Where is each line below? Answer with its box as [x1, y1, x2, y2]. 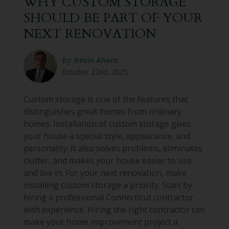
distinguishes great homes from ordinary [23, 105, 181, 117]
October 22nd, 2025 [61, 67, 128, 77]
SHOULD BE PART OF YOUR [23, 9, 202, 27]
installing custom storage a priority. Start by [23, 179, 192, 191]
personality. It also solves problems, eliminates [23, 142, 202, 154]
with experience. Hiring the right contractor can [23, 203, 205, 215]
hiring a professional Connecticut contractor [23, 191, 194, 203]
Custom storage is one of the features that [23, 93, 188, 105]
